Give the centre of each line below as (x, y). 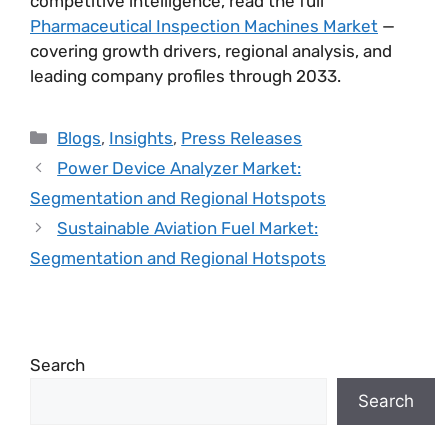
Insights (141, 137)
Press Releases (242, 137)
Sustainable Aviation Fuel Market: (188, 227)
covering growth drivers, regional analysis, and (211, 50)
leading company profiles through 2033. (185, 75)
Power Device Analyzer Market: (179, 167)
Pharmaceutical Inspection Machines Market (204, 25)
